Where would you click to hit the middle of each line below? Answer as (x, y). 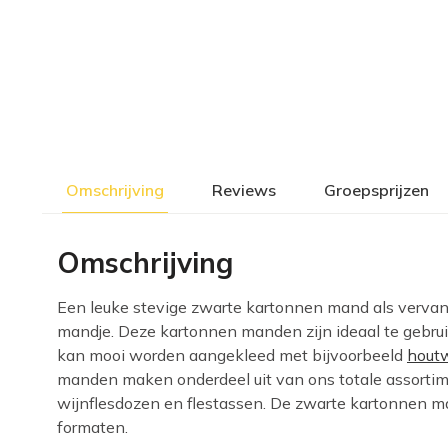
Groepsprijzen (376, 190)
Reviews (244, 190)
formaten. (92, 427)
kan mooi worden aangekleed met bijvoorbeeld (232, 355)
